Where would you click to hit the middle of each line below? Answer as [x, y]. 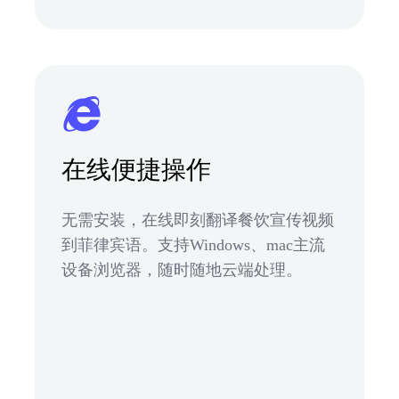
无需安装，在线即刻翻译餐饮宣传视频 [198, 220]
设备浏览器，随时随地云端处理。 [182, 269]
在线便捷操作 [136, 169]
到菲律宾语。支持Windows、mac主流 [193, 244]
